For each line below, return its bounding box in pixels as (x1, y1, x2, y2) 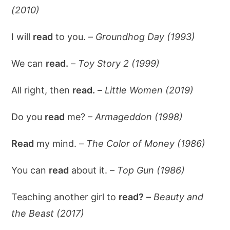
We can (11, 58, 46, 69)
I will (11, 31, 33, 42)
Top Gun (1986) (117, 165, 185, 176)
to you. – (53, 31, 96, 42)
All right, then (11, 85, 73, 95)
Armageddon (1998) (95, 111, 183, 122)
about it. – (69, 165, 118, 176)
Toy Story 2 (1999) (78, 58, 160, 69)
